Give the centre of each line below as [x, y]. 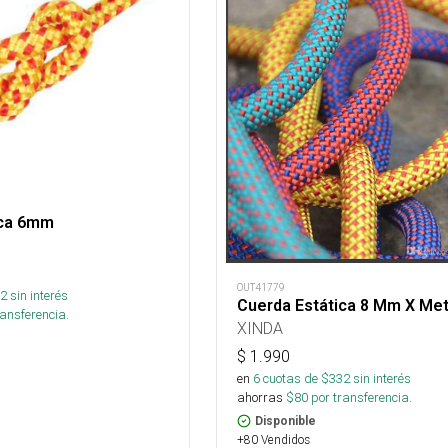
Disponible [285, 420]
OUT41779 [260, 287]
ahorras [259, 397]
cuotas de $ [294, 378]
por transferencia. [359, 397]
